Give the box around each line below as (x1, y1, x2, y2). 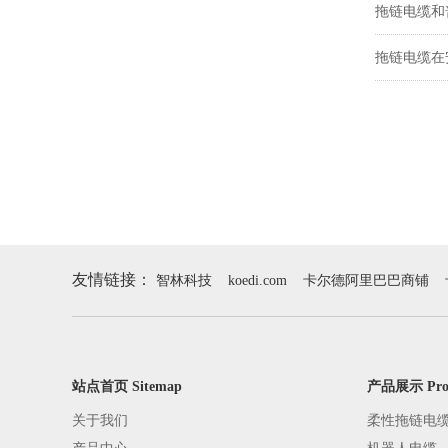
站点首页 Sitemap (72, 379, 182, 394)
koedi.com (228, 273, 287, 288)
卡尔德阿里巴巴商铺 (303, 273, 429, 288)
